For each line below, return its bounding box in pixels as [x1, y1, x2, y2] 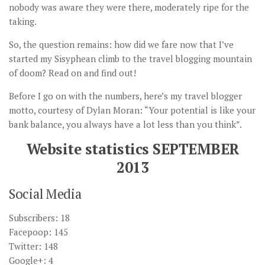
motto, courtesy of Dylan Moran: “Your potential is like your [9, 104, 256, 117]
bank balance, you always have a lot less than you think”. [9, 118, 242, 131]
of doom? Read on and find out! [9, 67, 136, 79]
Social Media [9, 185, 82, 203]
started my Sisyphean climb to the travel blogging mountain [9, 53, 252, 65]
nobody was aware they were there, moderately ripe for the [9, 1, 249, 14]
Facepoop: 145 [9, 226, 68, 238]
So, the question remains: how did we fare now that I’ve [9, 38, 234, 51]
